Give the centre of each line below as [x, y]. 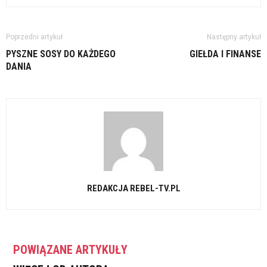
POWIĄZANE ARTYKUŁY [70, 250]
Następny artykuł [234, 37]
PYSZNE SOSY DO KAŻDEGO [61, 54]
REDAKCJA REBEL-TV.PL [133, 189]
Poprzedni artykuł [34, 37]
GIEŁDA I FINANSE [225, 54]
